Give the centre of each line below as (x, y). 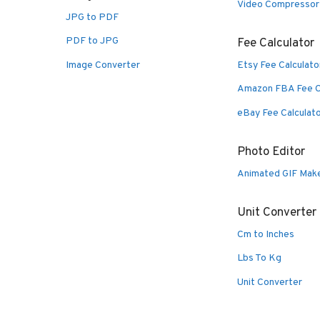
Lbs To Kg (259, 259)
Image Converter (103, 65)
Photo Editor (271, 152)
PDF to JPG (92, 41)
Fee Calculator (276, 43)
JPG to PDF (92, 17)
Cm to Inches (266, 234)
